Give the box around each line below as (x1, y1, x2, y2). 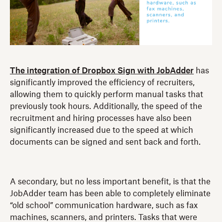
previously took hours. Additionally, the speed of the (10, 102, 202, 111)
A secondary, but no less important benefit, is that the (10, 177, 211, 186)
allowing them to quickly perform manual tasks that (10, 90, 203, 99)
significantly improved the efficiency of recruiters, (10, 78, 195, 87)
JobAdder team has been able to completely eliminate (10, 189, 211, 198)
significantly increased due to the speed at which (10, 126, 193, 134)
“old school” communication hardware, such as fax (10, 201, 198, 210)
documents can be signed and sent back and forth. (10, 138, 201, 146)
